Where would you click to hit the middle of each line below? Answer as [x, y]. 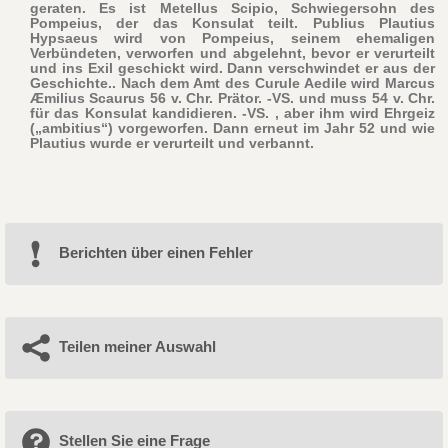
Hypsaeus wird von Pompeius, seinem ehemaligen [232, 37]
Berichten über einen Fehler [155, 252]
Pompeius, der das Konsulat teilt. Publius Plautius [232, 22]
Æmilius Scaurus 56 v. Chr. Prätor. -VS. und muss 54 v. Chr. [232, 97]
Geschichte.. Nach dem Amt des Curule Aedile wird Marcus [232, 82]
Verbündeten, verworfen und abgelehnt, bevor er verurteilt [232, 52]
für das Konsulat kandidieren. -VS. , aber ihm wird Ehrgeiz [232, 112]
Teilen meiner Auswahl [137, 346]
